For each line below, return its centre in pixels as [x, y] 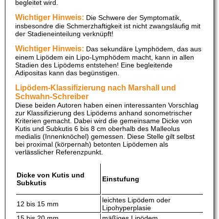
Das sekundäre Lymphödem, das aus [143, 49]
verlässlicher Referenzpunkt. [59, 152]
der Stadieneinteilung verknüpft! [64, 34]
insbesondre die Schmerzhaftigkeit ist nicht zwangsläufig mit [108, 26]
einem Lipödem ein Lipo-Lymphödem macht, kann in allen [105, 57]
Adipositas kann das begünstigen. [67, 73]
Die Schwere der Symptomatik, [133, 18]
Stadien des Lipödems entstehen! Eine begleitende [94, 65]
